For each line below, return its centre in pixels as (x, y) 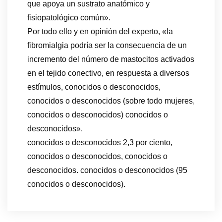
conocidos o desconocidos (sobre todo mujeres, (111, 101)
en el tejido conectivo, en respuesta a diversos (108, 73)
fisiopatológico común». (69, 18)
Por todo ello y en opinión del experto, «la (100, 32)
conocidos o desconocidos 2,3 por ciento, (100, 143)
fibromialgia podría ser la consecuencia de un (107, 46)
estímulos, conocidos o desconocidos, (94, 87)
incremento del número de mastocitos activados (111, 59)
